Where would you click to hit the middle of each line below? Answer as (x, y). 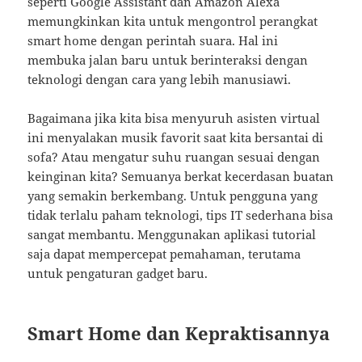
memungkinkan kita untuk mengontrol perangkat (173, 21)
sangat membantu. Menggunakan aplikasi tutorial (172, 235)
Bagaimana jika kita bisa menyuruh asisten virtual (174, 118)
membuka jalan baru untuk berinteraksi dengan (168, 60)
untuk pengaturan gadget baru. (118, 274)
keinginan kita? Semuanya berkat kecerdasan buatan (181, 177)
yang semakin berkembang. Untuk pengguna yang (173, 196)
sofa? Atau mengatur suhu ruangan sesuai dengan (174, 157)
